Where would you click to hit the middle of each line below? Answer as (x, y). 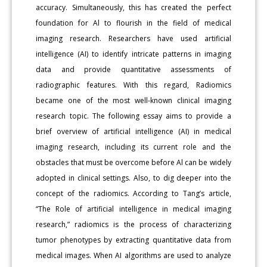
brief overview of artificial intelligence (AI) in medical (133, 131)
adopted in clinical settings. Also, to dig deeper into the (133, 178)
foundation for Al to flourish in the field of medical (133, 23)
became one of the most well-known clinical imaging (133, 100)
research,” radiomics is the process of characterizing (133, 224)
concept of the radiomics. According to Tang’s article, (133, 193)
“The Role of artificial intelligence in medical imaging (133, 209)
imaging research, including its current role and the (133, 147)
